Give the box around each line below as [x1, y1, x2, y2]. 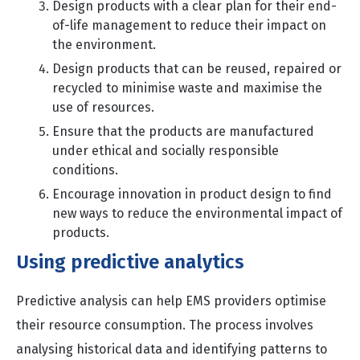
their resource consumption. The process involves [16, 317, 313, 333]
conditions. [52, 162, 118, 178]
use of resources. [52, 100, 157, 115]
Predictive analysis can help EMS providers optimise [16, 293, 326, 309]
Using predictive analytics [16, 251, 249, 273]
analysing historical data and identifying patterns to [16, 342, 327, 357]
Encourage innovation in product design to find [52, 186, 332, 202]
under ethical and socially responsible [52, 143, 279, 158]
